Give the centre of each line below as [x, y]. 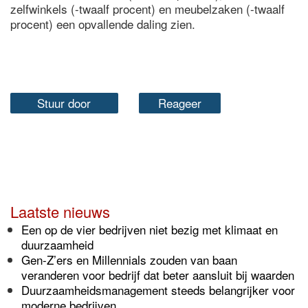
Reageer [179, 103]
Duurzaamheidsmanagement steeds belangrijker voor [158, 290]
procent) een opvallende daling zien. [103, 24]
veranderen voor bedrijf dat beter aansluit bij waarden [158, 275]
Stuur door [64, 103]
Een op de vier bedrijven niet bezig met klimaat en [150, 229]
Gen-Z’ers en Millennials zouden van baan [129, 260]
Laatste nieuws [60, 211]
